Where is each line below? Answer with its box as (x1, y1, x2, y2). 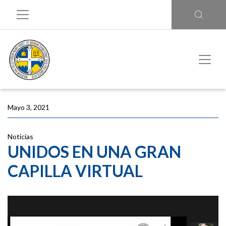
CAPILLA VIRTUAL (8, 161, 143, 181)
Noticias (8, 132, 33, 141)
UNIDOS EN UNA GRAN (8, 142, 181, 161)
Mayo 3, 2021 (8, 103, 49, 111)
